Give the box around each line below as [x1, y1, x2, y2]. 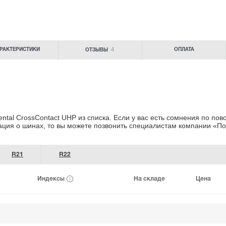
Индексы [37, 176, 66, 182]
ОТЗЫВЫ [85, 48, 110, 53]
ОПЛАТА [174, 47, 194, 52]
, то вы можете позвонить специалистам [43, 121, 177, 130]
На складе [134, 176, 165, 182]
